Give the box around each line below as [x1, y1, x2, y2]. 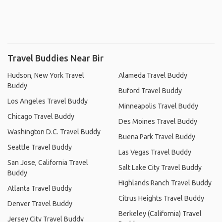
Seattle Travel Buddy [7, 143, 72, 151]
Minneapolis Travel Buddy [118, 102, 198, 110]
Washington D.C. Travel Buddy [7, 127, 101, 136]
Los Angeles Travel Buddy [7, 97, 88, 105]
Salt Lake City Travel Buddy [118, 163, 202, 171]
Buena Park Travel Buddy [118, 132, 195, 141]
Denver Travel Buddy [7, 199, 72, 208]
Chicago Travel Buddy [7, 112, 74, 120]
